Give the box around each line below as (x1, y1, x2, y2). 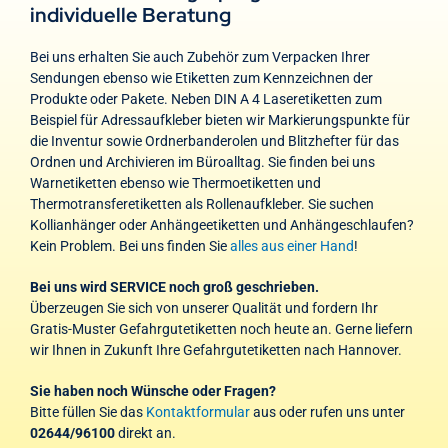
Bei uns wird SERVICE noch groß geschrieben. (29, 278, 319, 295)
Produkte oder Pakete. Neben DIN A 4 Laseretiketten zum (29, 90, 382, 107)
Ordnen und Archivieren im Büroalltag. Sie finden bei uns (29, 153, 375, 170)
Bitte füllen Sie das (29, 403, 146, 420)
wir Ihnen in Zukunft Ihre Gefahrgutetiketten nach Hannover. (29, 341, 402, 358)
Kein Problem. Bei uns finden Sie (29, 237, 230, 254)
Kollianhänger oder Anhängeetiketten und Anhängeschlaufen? (29, 216, 414, 233)
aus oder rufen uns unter (249, 403, 405, 420)
